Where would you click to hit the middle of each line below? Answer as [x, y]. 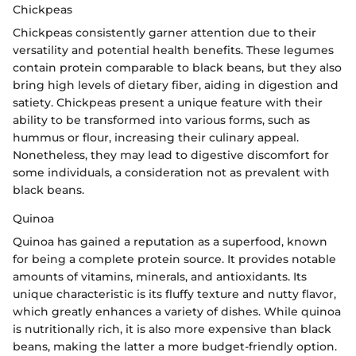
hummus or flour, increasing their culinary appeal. [156, 137]
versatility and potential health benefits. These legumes [173, 50]
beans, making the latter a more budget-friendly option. [175, 346]
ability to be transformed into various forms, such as [161, 120]
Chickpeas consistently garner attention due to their [164, 32]
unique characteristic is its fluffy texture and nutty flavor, [174, 294]
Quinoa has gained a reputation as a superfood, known [170, 241]
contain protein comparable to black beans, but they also [177, 67]
